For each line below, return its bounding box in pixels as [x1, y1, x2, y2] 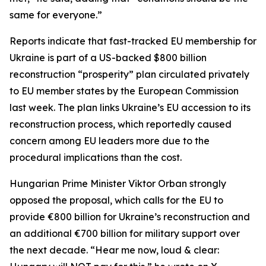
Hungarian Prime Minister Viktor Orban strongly [9, 178, 226, 189]
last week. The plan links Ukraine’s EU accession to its [9, 102, 251, 113]
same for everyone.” [9, 9, 102, 21]
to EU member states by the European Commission [9, 85, 239, 97]
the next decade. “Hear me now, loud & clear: [9, 244, 219, 256]
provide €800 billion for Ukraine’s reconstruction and [9, 211, 250, 223]
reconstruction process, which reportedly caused [9, 118, 232, 130]
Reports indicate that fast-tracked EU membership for [9, 35, 256, 47]
